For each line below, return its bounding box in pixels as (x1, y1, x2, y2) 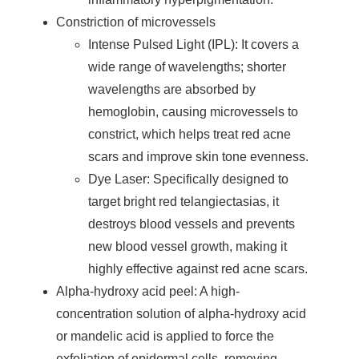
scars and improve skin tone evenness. (88, 149, 312, 163)
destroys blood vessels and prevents (88, 216, 295, 231)
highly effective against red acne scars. (88, 261, 308, 276)
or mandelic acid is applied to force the (56, 329, 274, 343)
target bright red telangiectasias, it (88, 194, 279, 208)
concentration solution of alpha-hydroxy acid (56, 306, 306, 321)
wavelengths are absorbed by (88, 82, 256, 96)
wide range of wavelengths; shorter (88, 59, 286, 74)
